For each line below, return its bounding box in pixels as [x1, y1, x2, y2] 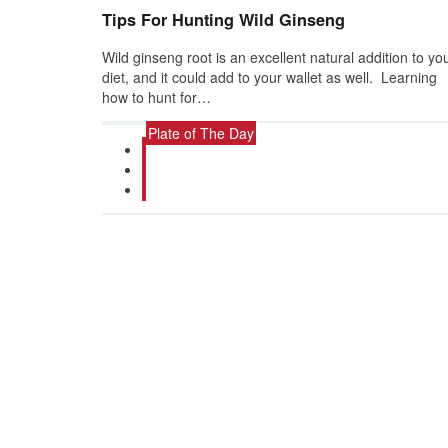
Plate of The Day [148, 123, 254, 144]
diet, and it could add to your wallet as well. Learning [102, 67, 437, 88]
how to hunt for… [102, 87, 211, 108]
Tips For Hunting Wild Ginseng [102, 8, 345, 32]
